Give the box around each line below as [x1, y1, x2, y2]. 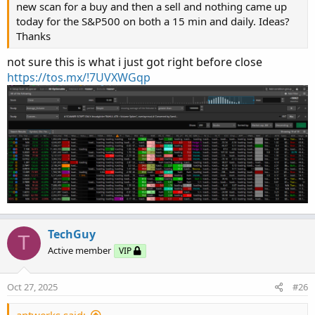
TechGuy [48, 226, 96, 242]
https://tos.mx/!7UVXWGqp [7, 69, 150, 85]
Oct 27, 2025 [7, 280, 58, 293]
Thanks [16, 28, 51, 43]
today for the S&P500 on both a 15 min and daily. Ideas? [16, 13, 290, 28]
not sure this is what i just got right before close [7, 53, 262, 70]
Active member [48, 243, 111, 257]
